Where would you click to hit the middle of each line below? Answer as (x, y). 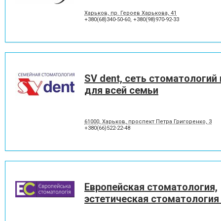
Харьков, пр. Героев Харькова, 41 (130, 13)
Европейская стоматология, (151, 187)
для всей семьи (121, 90)
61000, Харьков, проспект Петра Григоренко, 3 (148, 121)
